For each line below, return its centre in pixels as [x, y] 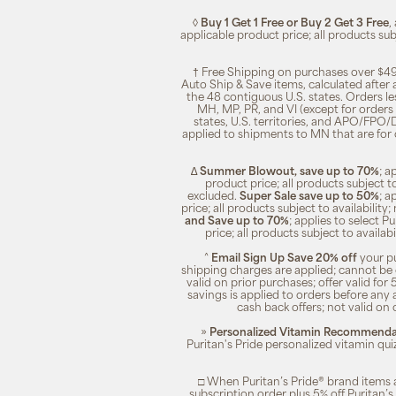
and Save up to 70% [236, 222]
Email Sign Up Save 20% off [284, 259]
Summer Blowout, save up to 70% [289, 172]
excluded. [214, 197]
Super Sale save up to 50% [310, 197]
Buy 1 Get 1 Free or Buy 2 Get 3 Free [294, 24]
